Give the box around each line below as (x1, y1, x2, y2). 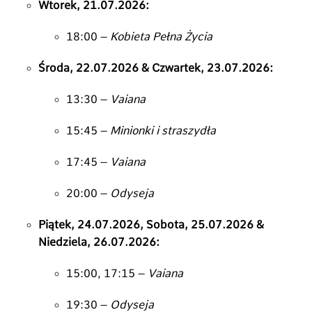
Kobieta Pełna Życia (110, 29, 212, 43)
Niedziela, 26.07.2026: (38, 235, 159, 249)
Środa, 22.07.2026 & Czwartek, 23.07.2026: (38, 61, 273, 75)
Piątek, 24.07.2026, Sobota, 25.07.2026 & (38, 217, 264, 231)
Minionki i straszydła (110, 123, 216, 137)
